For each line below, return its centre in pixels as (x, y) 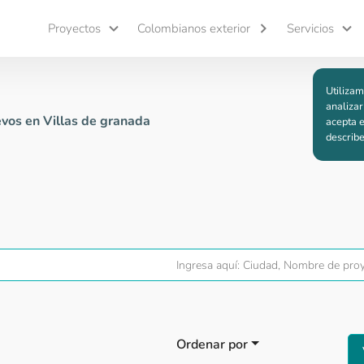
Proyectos (75, 28)
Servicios (311, 28)
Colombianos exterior (194, 28)
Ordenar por (212, 345)
